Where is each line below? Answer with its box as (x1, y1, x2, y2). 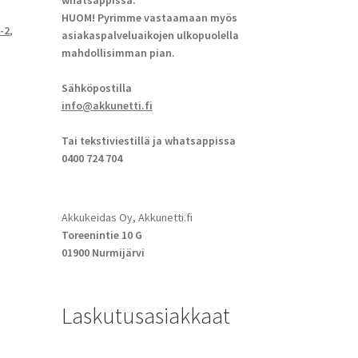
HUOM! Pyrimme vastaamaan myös (61, 10, 237, 26)
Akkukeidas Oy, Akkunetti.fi (61, 209, 193, 225)
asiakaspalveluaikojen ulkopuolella (61, 28, 239, 43)
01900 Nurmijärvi (61, 245, 145, 260)
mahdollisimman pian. (61, 46, 175, 61)
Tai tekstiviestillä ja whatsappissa (61, 133, 236, 149)
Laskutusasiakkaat (61, 300, 230, 330)
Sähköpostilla (61, 81, 132, 96)
